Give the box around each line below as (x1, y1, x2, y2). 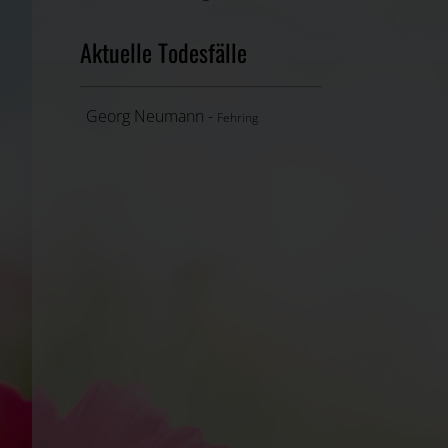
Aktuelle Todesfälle (80, 34, 247, 71)
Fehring (217, 109, 258, 127)
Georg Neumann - (86, 105, 217, 128)
